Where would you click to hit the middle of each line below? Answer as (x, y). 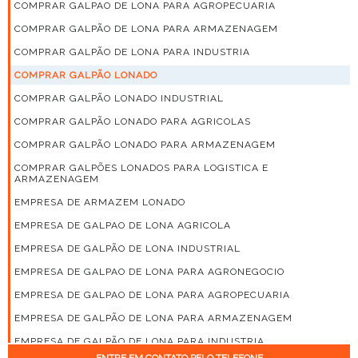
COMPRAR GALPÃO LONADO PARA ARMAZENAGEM (145, 144)
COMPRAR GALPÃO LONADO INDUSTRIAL (119, 98)
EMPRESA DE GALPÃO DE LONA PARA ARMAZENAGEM (153, 318)
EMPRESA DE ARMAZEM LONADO (100, 202)
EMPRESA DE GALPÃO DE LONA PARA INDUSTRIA (139, 341)
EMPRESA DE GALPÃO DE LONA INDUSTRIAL (127, 248)
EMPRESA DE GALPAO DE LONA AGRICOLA (123, 225)
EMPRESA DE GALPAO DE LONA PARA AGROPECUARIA (152, 294)
